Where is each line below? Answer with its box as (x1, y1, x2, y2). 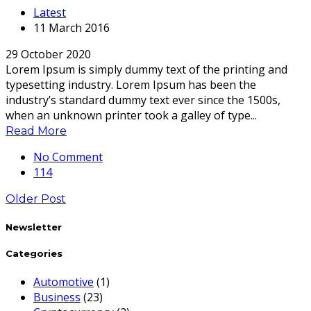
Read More (6, 124, 67, 137)
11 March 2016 (33, 19, 110, 35)
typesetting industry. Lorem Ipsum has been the (6, 76, 256, 92)
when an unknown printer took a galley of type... (6, 107, 257, 123)
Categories (6, 248, 62, 260)
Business (33, 289, 81, 305)
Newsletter (6, 221, 62, 233)
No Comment (33, 149, 103, 165)
